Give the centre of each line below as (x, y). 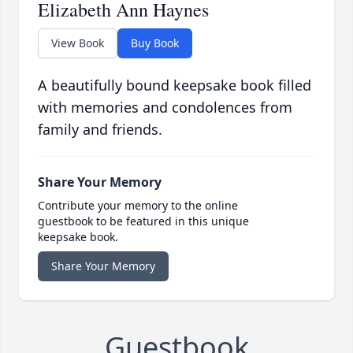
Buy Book (155, 43)
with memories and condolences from (165, 108)
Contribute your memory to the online (138, 206)
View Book (78, 43)
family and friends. (100, 130)
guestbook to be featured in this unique (143, 221)
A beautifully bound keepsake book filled (175, 85)
